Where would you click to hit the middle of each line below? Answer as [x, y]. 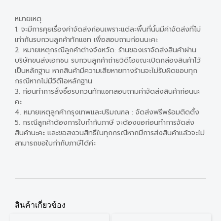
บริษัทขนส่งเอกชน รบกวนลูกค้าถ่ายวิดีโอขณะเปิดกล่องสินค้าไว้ [108, 60]
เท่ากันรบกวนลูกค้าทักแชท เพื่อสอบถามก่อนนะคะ [86, 39]
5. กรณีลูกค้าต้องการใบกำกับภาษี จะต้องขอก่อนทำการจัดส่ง [105, 122]
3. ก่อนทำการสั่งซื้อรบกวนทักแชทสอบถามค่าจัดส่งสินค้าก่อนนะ [108, 91]
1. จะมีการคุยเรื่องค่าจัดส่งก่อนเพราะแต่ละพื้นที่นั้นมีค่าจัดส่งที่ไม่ [108, 29]
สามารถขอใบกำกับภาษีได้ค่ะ [55, 143]
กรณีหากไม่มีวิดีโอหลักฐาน [54, 81]
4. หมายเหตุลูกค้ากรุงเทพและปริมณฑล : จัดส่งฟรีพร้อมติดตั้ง [107, 112]
